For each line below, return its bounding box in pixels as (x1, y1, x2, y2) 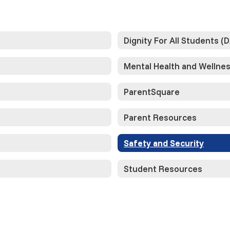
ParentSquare (124, 86, 180, 97)
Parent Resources (124, 111, 197, 123)
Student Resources (124, 163, 202, 174)
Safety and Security (124, 137, 204, 148)
